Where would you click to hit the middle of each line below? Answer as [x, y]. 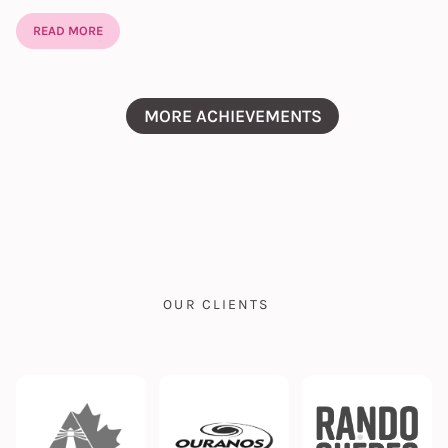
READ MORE [67, 30]
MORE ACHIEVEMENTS [232, 116]
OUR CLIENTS [217, 305]
